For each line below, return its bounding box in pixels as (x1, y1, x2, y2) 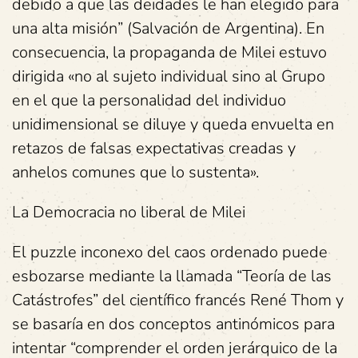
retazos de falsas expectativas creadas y (12, 137, 296, 159)
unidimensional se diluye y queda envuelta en (12, 113, 334, 135)
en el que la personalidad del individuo (12, 89, 286, 111)
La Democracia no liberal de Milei (12, 201, 245, 223)
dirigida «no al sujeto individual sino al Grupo (12, 66, 325, 87)
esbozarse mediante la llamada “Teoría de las (12, 265, 332, 287)
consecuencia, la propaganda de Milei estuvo (12, 42, 327, 63)
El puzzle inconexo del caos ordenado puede (12, 241, 328, 263)
